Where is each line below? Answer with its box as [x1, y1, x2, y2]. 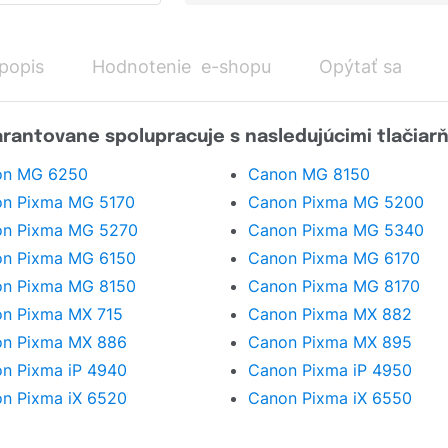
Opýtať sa [319, 55, 402, 77]
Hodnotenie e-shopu [92, 55, 271, 77]
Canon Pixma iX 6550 [248, 388, 412, 409]
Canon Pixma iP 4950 [248, 360, 412, 381]
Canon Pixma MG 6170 [248, 248, 420, 269]
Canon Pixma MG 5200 [248, 192, 424, 213]
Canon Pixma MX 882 [248, 304, 412, 325]
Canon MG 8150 [248, 164, 370, 185]
